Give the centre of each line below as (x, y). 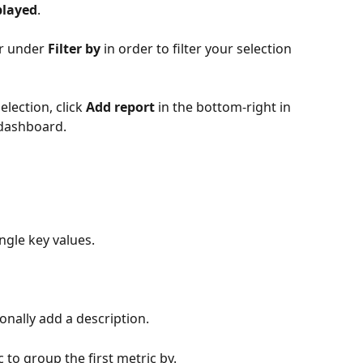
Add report (120, 107)
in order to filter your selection (198, 49)
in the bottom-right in (224, 107)
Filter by (74, 49)
